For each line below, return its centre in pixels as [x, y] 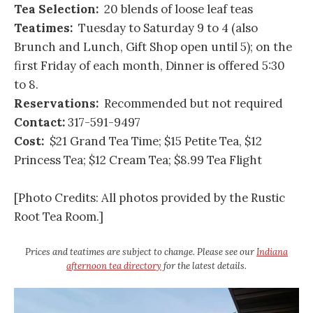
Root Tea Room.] [59, 217]
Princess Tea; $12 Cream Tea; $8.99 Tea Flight [138, 160]
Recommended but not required [191, 104]
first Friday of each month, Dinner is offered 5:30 [150, 66]
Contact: [39, 123]
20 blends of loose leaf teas [177, 9]
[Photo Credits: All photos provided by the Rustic [150, 198]
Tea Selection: [58, 9]
